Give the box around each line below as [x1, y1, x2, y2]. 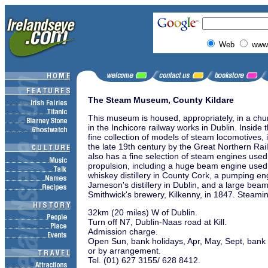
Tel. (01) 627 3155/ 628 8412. [88, 255, 200, 265]
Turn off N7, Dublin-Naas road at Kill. [88, 217, 227, 227]
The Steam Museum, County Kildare [88, 95, 234, 105]
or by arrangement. [88, 246, 161, 255]
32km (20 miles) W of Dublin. [88, 208, 197, 217]
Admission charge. [88, 227, 158, 236]
